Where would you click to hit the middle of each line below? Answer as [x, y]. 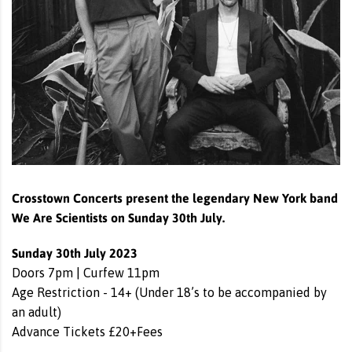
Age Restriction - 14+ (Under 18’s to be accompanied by [169, 292]
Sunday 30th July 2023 [75, 253]
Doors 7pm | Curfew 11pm [86, 273]
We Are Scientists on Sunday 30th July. [118, 217]
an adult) [37, 312]
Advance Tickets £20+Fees [87, 332]
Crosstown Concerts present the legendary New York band [175, 198]
